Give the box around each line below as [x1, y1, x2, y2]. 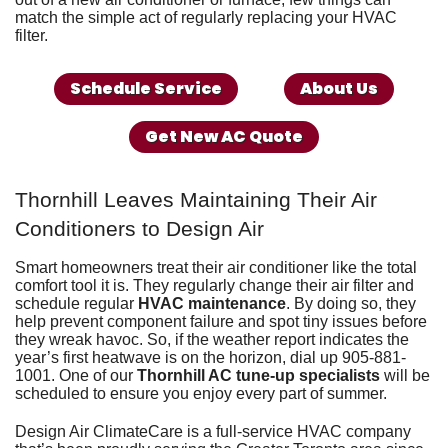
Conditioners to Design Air [15, 216, 264, 241]
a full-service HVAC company [203, 422, 411, 440]
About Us [300, 76, 379, 100]
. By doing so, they [286, 294, 416, 312]
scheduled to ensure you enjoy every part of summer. [15, 384, 387, 402]
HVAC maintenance [138, 294, 286, 312]
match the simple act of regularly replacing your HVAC [15, 8, 397, 26]
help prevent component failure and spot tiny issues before [15, 312, 427, 330]
